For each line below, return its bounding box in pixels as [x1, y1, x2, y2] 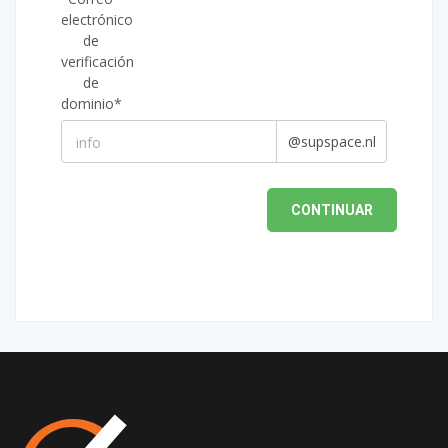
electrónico [61, 10, 133, 30]
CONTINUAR [291, 201, 373, 218]
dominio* [61, 94, 122, 114]
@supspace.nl [287, 132, 376, 152]
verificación [61, 52, 134, 72]
